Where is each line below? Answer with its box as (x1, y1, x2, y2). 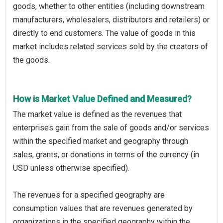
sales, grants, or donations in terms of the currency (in (13, 149, 199, 159)
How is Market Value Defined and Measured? (13, 93, 192, 104)
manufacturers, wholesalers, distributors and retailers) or (13, 14, 210, 24)
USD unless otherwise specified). (13, 163, 129, 173)
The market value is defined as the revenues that (13, 109, 182, 119)
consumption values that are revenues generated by (13, 203, 193, 213)
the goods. (13, 55, 50, 65)
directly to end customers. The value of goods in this (13, 28, 196, 38)
